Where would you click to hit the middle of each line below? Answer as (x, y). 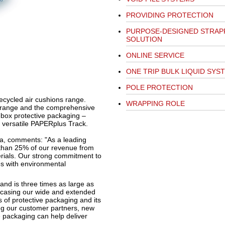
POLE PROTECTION (159, 88)
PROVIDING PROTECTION (170, 15)
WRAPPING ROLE (155, 104)
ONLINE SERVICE (155, 55)
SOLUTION (144, 39)
